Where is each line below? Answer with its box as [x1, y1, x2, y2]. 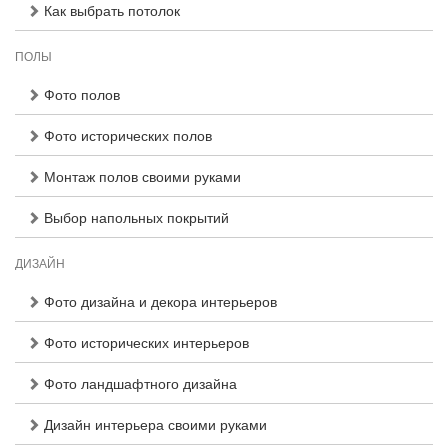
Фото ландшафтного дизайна [40, 373, 237, 393]
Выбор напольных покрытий [40, 207, 229, 227]
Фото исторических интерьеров [40, 332, 249, 352]
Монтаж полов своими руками [40, 166, 241, 186]
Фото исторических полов [40, 125, 212, 145]
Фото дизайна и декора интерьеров [40, 291, 277, 311]
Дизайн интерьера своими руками [40, 414, 267, 434]
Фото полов [40, 84, 120, 104]
